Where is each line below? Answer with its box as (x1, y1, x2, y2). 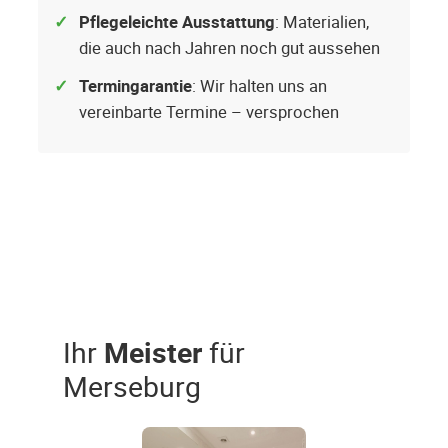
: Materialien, (275, 11, 369, 34)
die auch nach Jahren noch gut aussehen (79, 37, 380, 60)
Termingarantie (79, 75, 192, 98)
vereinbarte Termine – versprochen (79, 101, 339, 124)
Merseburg (63, 367, 201, 406)
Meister (104, 333, 202, 372)
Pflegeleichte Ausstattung (79, 11, 275, 34)
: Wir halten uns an (192, 75, 327, 98)
